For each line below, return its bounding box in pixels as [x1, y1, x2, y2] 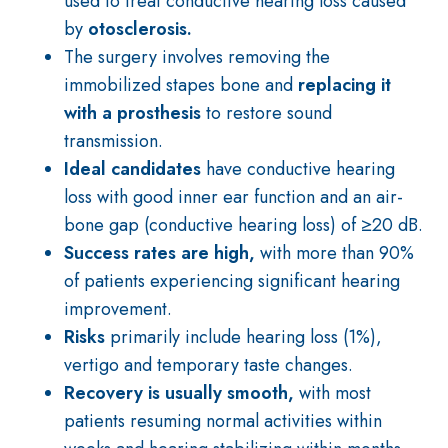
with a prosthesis [64, 100, 206, 126]
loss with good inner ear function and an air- [64, 184, 403, 210]
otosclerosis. [83, 16, 192, 42]
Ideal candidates [64, 156, 201, 182]
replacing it [298, 72, 391, 98]
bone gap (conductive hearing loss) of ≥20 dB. [64, 212, 423, 238]
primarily [110, 324, 180, 350]
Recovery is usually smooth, [64, 380, 299, 406]
